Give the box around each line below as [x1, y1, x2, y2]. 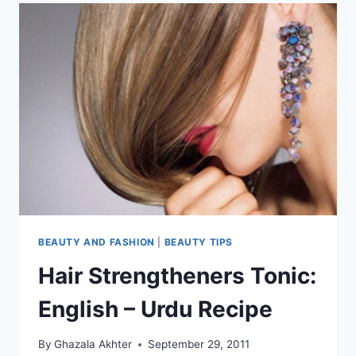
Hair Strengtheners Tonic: [38, 261, 316, 289]
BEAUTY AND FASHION [38, 235, 155, 248]
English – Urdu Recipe [38, 295, 273, 323]
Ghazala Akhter [54, 338, 133, 351]
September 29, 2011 [148, 338, 250, 351]
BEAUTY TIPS [164, 235, 234, 248]
